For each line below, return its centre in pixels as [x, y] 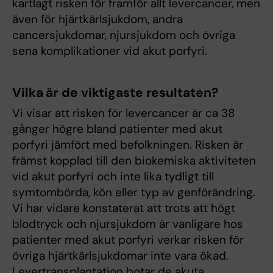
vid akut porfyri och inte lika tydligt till [113, 176]
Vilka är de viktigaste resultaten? [115, 93]
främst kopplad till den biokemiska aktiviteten [134, 161]
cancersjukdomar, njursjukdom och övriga [124, 35]
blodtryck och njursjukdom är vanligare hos [128, 224]
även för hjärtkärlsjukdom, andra [97, 19]
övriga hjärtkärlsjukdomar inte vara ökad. [120, 256]
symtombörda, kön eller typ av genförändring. [134, 192]
